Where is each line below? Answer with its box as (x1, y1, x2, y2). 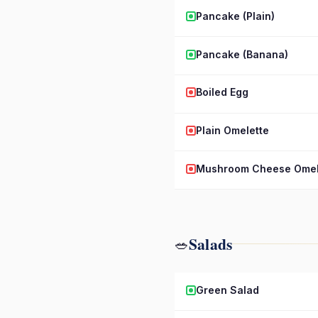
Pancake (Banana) (196, 48, 288, 60)
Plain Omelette (196, 124, 269, 137)
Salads (189, 233, 233, 256)
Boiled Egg (196, 86, 248, 99)
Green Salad (196, 283, 259, 296)
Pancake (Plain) (196, 9, 275, 22)
